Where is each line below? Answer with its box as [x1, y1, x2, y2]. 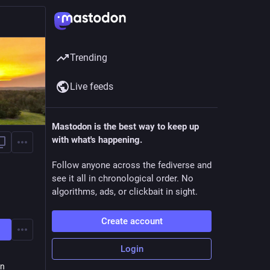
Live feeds [70, 81, 113, 92]
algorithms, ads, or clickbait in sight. [52, 186, 198, 197]
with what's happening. [52, 134, 142, 145]
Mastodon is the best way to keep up [52, 121, 199, 132]
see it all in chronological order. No [52, 173, 193, 184]
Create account [101, 216, 163, 227]
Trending [70, 52, 107, 63]
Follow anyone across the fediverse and [52, 160, 212, 171]
